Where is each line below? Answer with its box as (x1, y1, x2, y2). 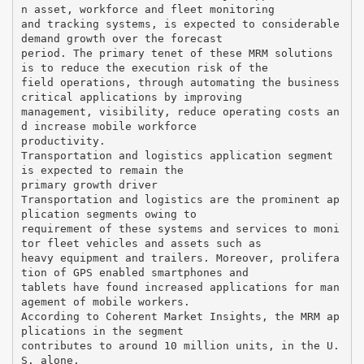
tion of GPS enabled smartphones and (20, 266, 249, 279)
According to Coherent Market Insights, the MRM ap (20, 310, 340, 323)
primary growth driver (20, 178, 158, 191)
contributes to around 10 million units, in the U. (20, 339, 340, 352)
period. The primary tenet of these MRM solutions (20, 46, 333, 59)
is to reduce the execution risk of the (20, 61, 268, 74)
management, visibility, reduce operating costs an (20, 105, 340, 118)
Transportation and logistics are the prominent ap (20, 193, 340, 206)
